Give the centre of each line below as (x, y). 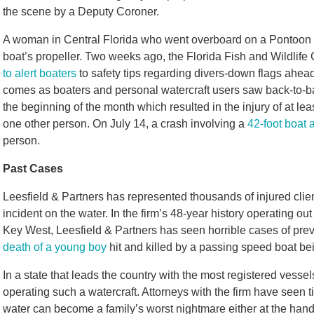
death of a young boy (55, 247)
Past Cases (33, 169)
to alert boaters (40, 73)
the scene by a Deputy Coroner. (82, 12)
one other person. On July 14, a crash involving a (125, 124)
